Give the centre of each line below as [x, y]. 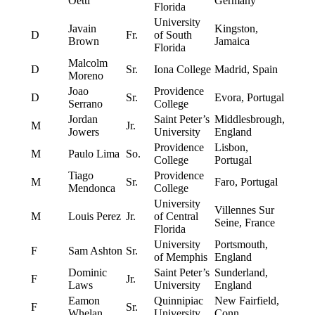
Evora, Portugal [249, 98]
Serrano [85, 104]
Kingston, [236, 29]
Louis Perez [94, 217]
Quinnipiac [178, 301]
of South [173, 35]
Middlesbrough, [249, 120]
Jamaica [232, 41]
